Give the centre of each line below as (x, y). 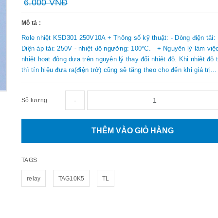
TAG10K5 (71, 178)
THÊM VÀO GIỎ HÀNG (133, 130)
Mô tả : (31, 23)
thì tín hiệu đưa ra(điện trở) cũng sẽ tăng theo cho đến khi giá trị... (119, 70)
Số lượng (34, 100)
